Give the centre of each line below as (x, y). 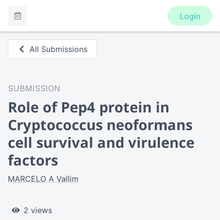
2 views (38, 210)
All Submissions (59, 49)
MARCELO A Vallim (43, 179)
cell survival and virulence (101, 142)
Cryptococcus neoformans (100, 124)
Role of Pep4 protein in (89, 107)
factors (33, 160)
